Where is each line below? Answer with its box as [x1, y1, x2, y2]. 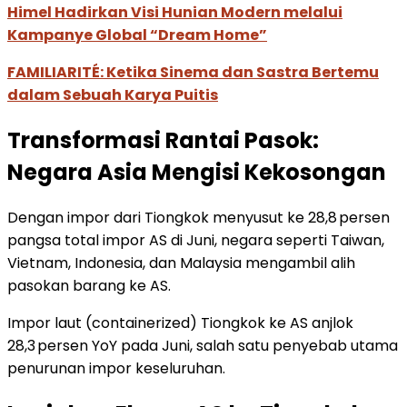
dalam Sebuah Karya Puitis [7, 84, 218, 106]
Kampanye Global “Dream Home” [7, 25, 267, 46]
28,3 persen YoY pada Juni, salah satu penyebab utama [7, 334, 398, 356]
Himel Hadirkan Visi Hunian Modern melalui [7, 2, 342, 24]
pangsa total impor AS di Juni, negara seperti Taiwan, [7, 229, 384, 251]
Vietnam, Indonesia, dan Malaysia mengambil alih [7, 252, 355, 273]
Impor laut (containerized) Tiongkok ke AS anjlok [7, 312, 353, 333]
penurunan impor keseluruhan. [7, 357, 225, 379]
